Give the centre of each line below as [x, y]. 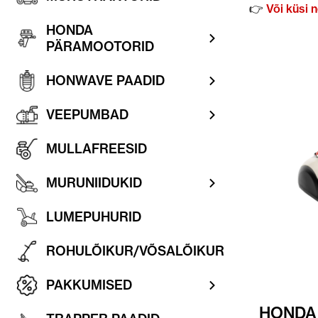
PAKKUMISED [89, 285]
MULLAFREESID [97, 149]
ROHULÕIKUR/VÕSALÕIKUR [135, 251]
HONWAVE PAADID [105, 81]
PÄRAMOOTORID [100, 46]
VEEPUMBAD [87, 115]
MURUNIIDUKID [94, 183]
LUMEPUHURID [94, 217]
